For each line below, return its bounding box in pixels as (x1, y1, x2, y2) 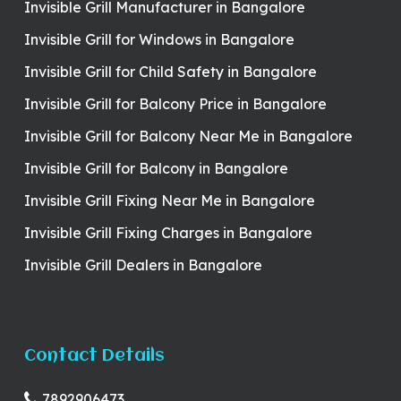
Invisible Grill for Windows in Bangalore (23, 30, 294, 49)
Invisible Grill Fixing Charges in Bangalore (23, 224, 312, 243)
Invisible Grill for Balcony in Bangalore (23, 159, 288, 178)
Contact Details (23, 347, 165, 366)
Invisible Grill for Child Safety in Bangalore (23, 63, 317, 81)
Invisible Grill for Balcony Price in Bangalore (23, 95, 327, 114)
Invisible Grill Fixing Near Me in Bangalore (23, 192, 315, 210)
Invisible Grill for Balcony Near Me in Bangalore (23, 127, 353, 146)
